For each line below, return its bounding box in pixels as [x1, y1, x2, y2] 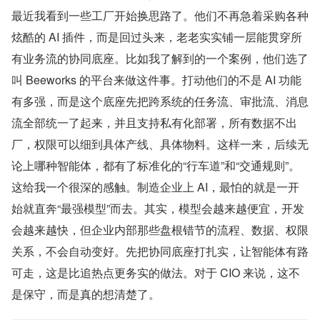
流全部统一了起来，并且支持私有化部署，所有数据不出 [11, 114, 297, 131]
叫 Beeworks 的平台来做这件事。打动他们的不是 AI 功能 [11, 71, 301, 89]
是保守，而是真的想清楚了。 [11, 286, 160, 303]
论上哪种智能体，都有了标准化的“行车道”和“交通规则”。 [11, 157, 300, 174]
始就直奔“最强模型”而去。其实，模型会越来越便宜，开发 [11, 200, 304, 217]
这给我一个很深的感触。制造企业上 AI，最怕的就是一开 [11, 179, 299, 196]
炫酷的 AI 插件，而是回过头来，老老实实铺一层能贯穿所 [11, 29, 302, 46]
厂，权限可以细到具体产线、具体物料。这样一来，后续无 [11, 136, 309, 153]
